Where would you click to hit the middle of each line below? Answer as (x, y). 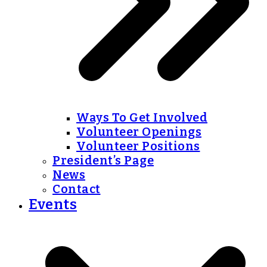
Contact (77, 189)
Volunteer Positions (138, 146)
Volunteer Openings (139, 132)
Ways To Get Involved (142, 117)
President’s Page (103, 160)
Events (53, 204)
